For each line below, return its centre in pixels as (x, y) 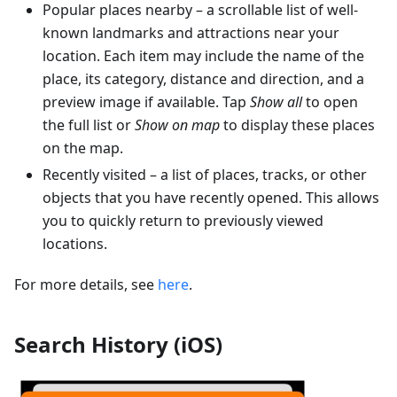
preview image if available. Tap (146, 101)
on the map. (83, 148)
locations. (75, 243)
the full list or (89, 125)
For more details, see (86, 284)
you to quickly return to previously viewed (183, 220)
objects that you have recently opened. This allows (211, 197)
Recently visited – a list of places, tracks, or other (205, 174)
